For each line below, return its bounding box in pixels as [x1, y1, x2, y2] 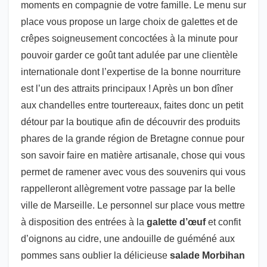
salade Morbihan [170, 250, 245, 260]
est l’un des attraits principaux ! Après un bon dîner [21, 83, 233, 94]
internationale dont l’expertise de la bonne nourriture [21, 67, 241, 77]
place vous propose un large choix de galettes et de [21, 17, 238, 27]
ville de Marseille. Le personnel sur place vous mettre [21, 200, 245, 210]
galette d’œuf [147, 217, 206, 227]
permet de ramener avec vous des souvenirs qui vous [21, 167, 246, 177]
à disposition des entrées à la [21, 217, 147, 227]
